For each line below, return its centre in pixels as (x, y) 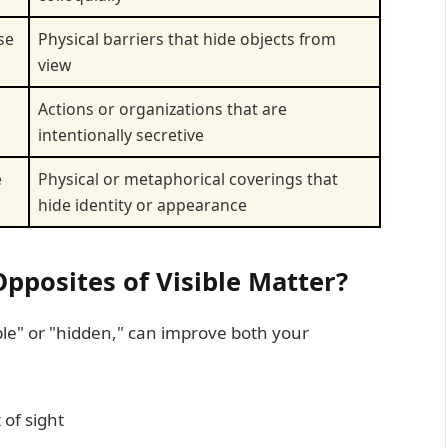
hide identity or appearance (142, 204)
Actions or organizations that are (162, 108)
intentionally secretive (121, 134)
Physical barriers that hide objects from (187, 38)
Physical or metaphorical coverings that (188, 178)
